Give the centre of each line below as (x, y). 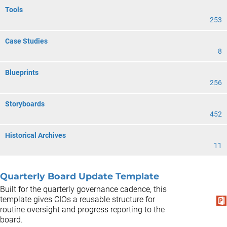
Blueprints (22, 72)
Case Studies (26, 41)
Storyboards (25, 104)
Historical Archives (35, 135)
